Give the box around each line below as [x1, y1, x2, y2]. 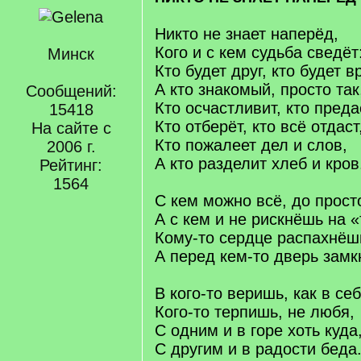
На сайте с [31, 119, 111, 137]
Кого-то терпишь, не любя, [155, 303, 355, 321]
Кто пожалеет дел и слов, [155, 136, 347, 154]
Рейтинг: [39, 156, 102, 174]
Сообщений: [25, 82, 117, 100]
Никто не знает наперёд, [155, 25, 338, 43]
